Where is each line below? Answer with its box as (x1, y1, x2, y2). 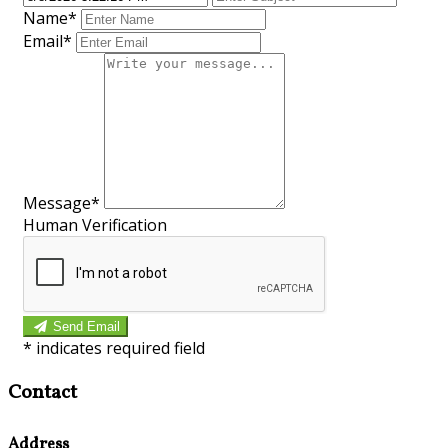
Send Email (53, 318, 121, 334)
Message (23, 191, 91, 214)
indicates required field (36, 336, 205, 359)
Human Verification (23, 213, 167, 236)
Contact (8, 378, 77, 407)
